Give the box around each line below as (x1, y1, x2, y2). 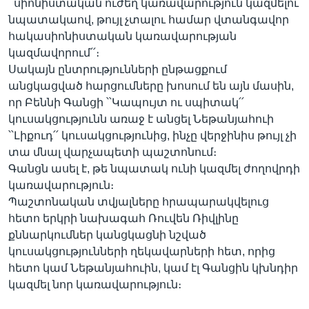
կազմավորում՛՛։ (8, 46, 99, 59)
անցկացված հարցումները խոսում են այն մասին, (8, 79, 294, 92)
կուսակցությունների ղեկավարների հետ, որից (8, 245, 275, 257)
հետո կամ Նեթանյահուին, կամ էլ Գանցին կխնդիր (8, 261, 298, 274)
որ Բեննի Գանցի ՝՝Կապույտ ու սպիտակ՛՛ (8, 96, 244, 108)
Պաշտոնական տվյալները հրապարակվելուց (8, 195, 269, 208)
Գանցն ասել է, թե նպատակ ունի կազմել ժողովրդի (8, 162, 300, 175)
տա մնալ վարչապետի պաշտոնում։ (8, 146, 217, 158)
